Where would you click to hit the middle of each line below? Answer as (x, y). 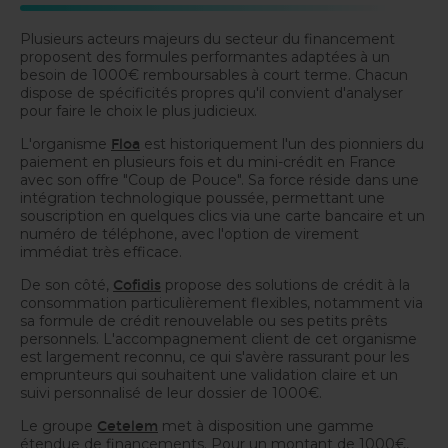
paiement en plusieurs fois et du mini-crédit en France (208, 161)
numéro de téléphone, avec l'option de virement (189, 233)
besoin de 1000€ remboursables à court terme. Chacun (214, 74)
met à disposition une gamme (266, 425)
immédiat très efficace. (101, 251)
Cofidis (137, 285)
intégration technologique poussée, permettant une (202, 197)
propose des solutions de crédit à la (285, 284)
